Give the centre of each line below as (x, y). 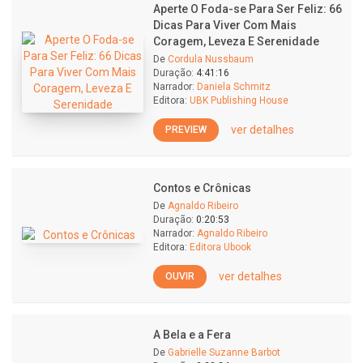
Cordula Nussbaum (211, 59)
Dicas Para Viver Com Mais (225, 25)
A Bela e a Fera (192, 335)
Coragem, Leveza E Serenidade (236, 41)
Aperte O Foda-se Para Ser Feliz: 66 (248, 9)
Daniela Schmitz (234, 87)
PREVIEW (186, 129)
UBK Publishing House (239, 100)
